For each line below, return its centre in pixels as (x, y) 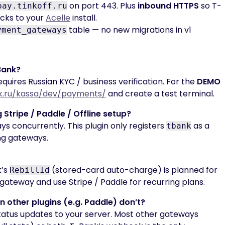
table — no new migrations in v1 (129, 30)
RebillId (30, 170)
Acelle (58, 18)
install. (84, 18)
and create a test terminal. (160, 94)
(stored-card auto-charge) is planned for (134, 170)
